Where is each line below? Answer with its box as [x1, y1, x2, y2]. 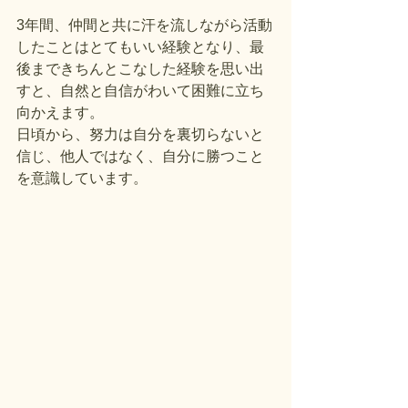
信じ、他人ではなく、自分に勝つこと [16, 148, 264, 164]
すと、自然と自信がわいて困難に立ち [16, 82, 264, 98]
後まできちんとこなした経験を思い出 [16, 60, 264, 76]
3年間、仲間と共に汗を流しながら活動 [16, 16, 272, 33]
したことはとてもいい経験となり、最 [16, 38, 264, 55]
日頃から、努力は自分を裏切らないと [16, 126, 264, 142]
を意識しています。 [16, 169, 148, 186]
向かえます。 [16, 104, 104, 120]
